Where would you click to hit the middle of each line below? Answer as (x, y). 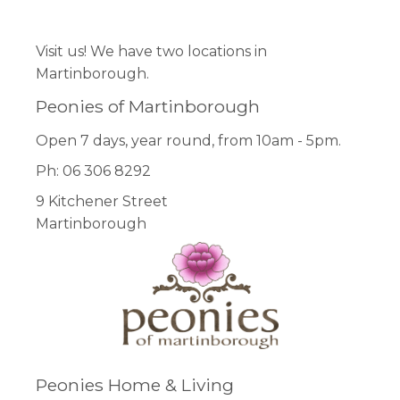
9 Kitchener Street (102, 201)
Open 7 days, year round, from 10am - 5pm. (188, 141)
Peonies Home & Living (135, 384)
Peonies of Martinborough (148, 106)
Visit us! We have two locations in (151, 52)
